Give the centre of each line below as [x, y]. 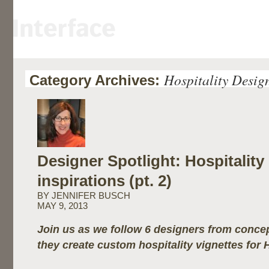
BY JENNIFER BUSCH [84, 196]
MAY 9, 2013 [62, 206]
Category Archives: [97, 80]
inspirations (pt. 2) [104, 181]
